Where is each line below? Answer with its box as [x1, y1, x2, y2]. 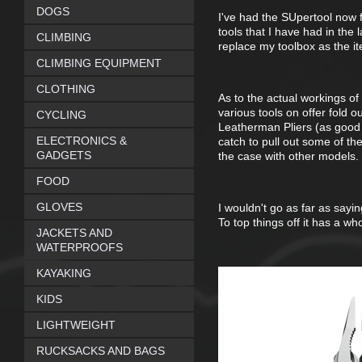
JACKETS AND [36, 226, 112, 239]
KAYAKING [36, 267, 91, 280]
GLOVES [36, 200, 82, 213]
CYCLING [36, 108, 86, 121]
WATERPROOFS [36, 241, 123, 254]
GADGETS [36, 149, 91, 162]
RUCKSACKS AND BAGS [36, 344, 165, 357]
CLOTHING [36, 82, 95, 95]
